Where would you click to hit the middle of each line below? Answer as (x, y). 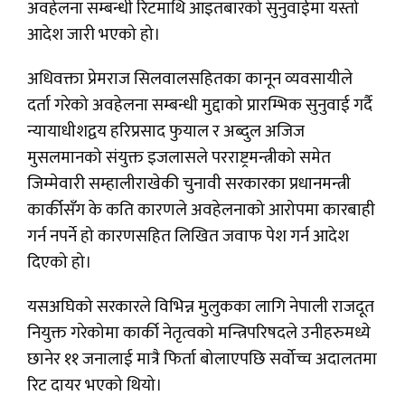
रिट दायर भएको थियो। (95, 386)
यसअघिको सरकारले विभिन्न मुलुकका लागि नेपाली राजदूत (201, 307)
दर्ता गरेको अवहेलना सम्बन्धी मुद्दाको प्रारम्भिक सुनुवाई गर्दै (200, 106)
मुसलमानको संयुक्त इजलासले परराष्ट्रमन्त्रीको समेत (179, 158)
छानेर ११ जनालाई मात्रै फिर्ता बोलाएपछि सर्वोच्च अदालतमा (202, 360)
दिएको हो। (60, 263)
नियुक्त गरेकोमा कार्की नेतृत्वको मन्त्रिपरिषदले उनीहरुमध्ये (199, 334)
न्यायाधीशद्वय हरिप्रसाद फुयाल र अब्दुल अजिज (166, 132)
